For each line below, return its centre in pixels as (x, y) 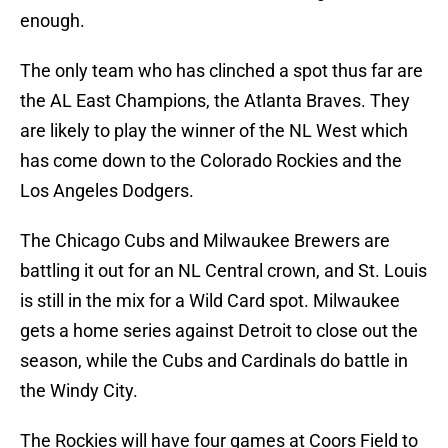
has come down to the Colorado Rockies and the (211, 161)
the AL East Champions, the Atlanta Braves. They (215, 101)
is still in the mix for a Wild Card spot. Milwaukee (210, 301)
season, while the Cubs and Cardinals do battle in (214, 361)
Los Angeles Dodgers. (107, 191)
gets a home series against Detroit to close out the (219, 331)
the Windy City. (79, 391)
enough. (52, 21)
